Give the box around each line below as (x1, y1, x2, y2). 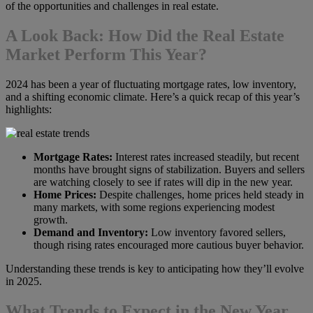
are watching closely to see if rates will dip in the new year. (34, 175, 293, 188)
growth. (34, 213, 68, 226)
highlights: (6, 103, 52, 115)
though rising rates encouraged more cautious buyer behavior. (34, 238, 304, 251)
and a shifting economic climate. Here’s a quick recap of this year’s (6, 90, 300, 103)
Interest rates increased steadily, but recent (112, 150, 299, 163)
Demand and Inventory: (34, 226, 148, 238)
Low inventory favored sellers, (148, 226, 286, 238)
